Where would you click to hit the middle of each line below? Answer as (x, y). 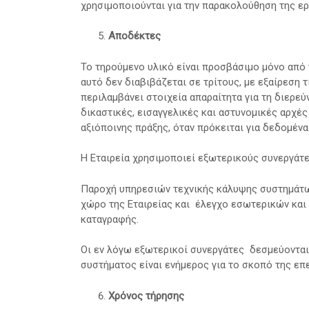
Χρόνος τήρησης (146, 296)
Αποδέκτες (134, 36)
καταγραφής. (110, 219)
